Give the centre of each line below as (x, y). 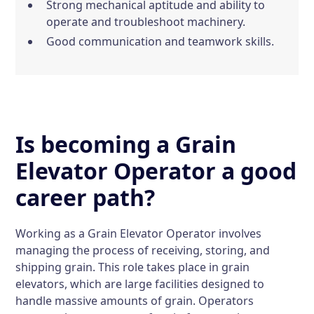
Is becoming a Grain (126, 144)
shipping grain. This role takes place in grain (133, 267)
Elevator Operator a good (156, 171)
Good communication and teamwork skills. (161, 41)
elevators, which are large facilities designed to (140, 284)
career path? (86, 197)
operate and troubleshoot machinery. (146, 22)
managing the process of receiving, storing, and (143, 250)
